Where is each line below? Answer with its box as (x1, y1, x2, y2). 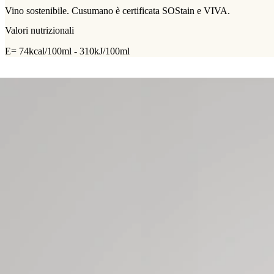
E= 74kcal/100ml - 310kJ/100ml (5, 45, 130, 56)
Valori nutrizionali (5, 24, 74, 35)
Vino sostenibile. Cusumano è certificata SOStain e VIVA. (5, 6, 230, 17)
